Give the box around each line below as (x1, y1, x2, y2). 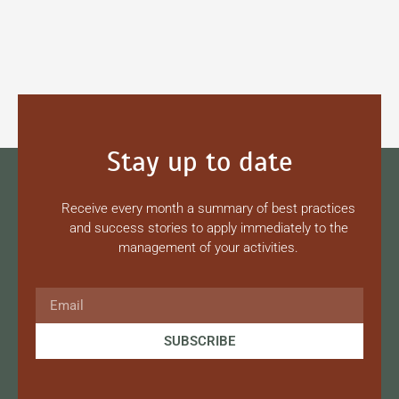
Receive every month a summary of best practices (61, 200, 355, 216)
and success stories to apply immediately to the (69, 220, 348, 236)
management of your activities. (118, 240, 298, 256)
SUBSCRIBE (164, 332, 235, 349)
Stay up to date (106, 144, 293, 179)
